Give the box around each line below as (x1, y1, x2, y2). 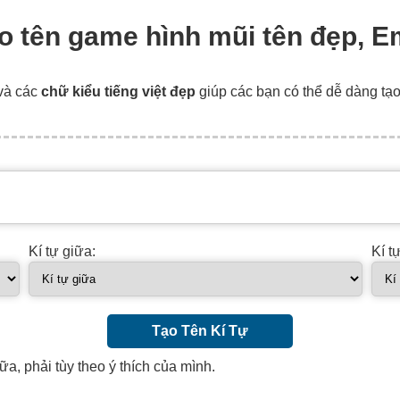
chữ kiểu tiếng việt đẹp (41, 83, 196, 99)
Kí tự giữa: (28, 243, 96, 259)
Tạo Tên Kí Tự (152, 322, 248, 338)
